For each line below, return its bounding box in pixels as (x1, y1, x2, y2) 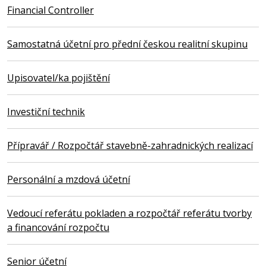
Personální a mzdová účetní (7, 173, 130, 186)
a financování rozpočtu (7, 221, 109, 235)
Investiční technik (7, 105, 85, 119)
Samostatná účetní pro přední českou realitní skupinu (7, 37, 248, 51)
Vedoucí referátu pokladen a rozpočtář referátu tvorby (7, 207, 252, 220)
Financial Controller (7, 4, 94, 17)
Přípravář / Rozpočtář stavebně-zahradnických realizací (7, 139, 253, 153)
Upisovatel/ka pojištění (7, 71, 110, 85)
